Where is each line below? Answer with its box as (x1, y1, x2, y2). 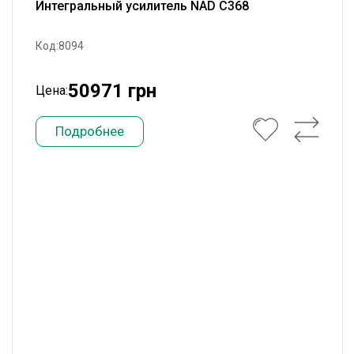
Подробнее (55, 123, 124, 139)
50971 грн (68, 80, 156, 102)
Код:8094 (36, 40, 84, 52)
